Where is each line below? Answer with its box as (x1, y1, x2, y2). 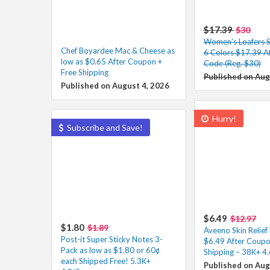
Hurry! (210, 113, 236, 124)
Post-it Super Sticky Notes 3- (60, 234, 163, 244)
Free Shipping (60, 67, 108, 77)
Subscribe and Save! (64, 122, 143, 133)
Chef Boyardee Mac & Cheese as (60, 45, 175, 55)
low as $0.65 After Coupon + (60, 56, 162, 66)
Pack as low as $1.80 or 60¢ (60, 245, 160, 255)
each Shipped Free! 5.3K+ (60, 256, 151, 266)
